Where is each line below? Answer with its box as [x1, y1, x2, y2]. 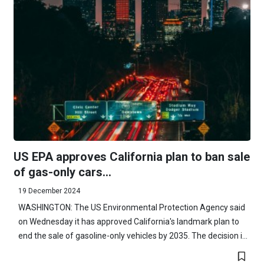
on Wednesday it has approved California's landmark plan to [18, 216, 239, 226]
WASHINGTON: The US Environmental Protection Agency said [18, 202, 245, 212]
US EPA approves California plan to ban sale [13, 149, 250, 164]
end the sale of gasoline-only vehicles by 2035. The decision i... [18, 230, 247, 240]
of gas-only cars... [13, 164, 111, 179]
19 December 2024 [18, 186, 80, 195]
